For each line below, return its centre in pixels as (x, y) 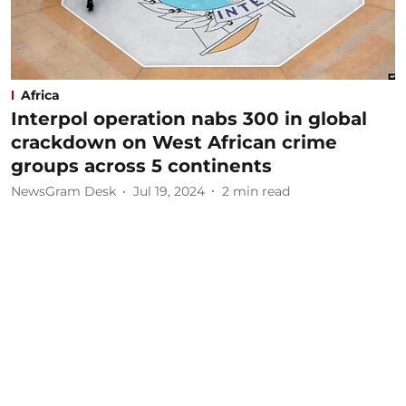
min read (261, 191)
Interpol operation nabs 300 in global (189, 118)
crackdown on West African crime (174, 142)
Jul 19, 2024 (169, 191)
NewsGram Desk (63, 191)
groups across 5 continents (141, 165)
